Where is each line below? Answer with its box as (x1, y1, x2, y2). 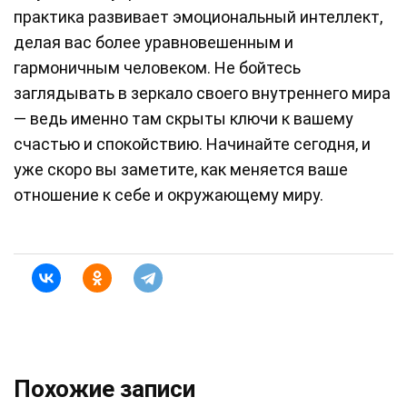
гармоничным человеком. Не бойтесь (14, 58, 301, 78)
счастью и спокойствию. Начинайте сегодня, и (14, 134, 371, 154)
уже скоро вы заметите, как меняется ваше (14, 160, 348, 180)
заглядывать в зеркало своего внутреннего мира (14, 84, 391, 104)
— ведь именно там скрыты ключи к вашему (14, 109, 353, 129)
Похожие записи (14, 375, 195, 403)
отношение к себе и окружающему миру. (14, 185, 323, 205)
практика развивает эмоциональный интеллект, (14, 7, 382, 27)
